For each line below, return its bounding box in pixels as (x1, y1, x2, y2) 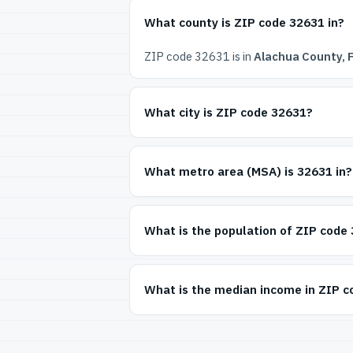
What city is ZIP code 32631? (144, 104, 313, 121)
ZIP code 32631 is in (144, 48, 254, 64)
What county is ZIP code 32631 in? (144, 14, 344, 31)
